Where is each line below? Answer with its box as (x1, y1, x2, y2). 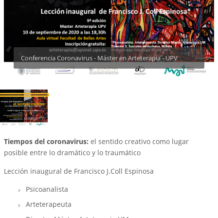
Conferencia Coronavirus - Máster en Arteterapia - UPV (21, 54, 178, 63)
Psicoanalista (26, 184, 68, 194)
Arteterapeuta (26, 200, 72, 209)
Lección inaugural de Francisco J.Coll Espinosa (4, 166, 154, 176)
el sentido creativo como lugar (89, 137, 189, 146)
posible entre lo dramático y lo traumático (4, 148, 141, 158)
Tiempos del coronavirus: (4, 137, 89, 146)
